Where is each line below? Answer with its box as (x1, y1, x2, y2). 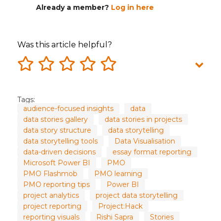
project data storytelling (96, 191, 178, 200)
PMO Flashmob (23, 169, 77, 179)
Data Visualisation (114, 137, 175, 146)
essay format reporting (112, 147, 191, 157)
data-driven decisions (23, 147, 96, 157)
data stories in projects (105, 115, 182, 124)
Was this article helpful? (17, 40, 112, 50)
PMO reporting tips (23, 180, 90, 189)
